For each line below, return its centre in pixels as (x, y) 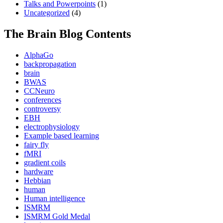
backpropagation (50, 64)
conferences (43, 100)
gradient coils (45, 163)
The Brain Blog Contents (67, 34)
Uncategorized (47, 13)
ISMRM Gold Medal (57, 217)
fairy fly (36, 145)
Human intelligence (55, 199)
